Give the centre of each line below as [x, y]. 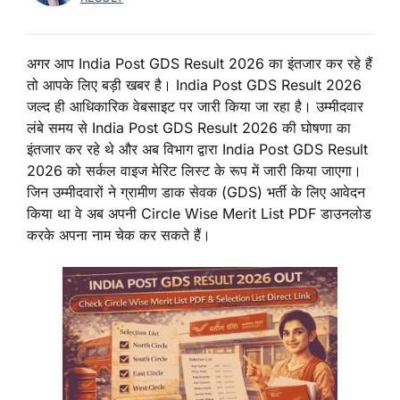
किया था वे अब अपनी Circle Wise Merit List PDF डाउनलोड [199, 214]
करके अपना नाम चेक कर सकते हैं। [119, 235]
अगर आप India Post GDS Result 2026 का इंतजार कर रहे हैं [200, 64]
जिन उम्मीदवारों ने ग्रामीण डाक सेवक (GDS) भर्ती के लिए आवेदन [196, 192]
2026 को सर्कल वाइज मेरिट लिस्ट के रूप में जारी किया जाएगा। [194, 171]
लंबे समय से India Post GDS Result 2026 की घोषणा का [189, 128]
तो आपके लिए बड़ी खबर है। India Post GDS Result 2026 [194, 85]
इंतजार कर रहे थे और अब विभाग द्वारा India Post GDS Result [197, 150]
